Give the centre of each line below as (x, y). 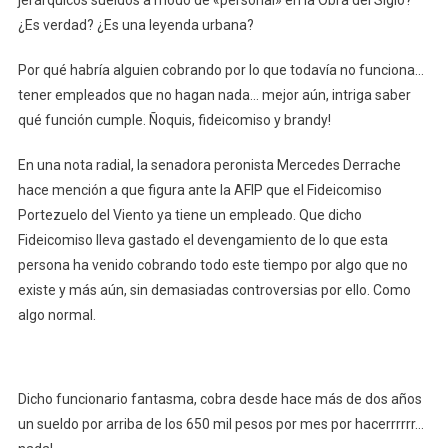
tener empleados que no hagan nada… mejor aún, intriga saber (214, 94)
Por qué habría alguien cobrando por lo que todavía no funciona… (220, 69)
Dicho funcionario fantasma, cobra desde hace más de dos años (219, 398)
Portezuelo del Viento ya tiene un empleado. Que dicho (189, 214)
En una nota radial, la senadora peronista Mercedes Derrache (209, 164)
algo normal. (56, 314)
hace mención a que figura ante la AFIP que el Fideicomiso (199, 189)
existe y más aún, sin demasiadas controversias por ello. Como (214, 289)
